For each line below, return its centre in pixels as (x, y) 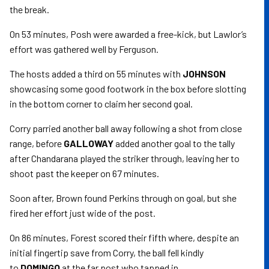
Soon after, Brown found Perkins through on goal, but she (123, 198)
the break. (29, 9)
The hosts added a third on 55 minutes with (96, 74)
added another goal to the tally (174, 143)
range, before (37, 143)
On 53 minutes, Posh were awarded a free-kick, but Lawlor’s (128, 34)
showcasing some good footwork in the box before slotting (128, 89)
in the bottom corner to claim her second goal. (101, 104)
